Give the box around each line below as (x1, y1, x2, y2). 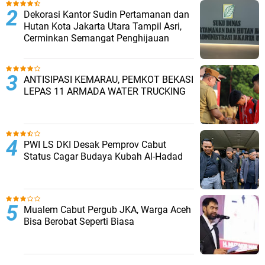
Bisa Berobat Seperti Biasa (24, 216, 134, 227)
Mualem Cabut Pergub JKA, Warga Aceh (24, 204, 191, 215)
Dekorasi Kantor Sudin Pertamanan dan (24, 9, 189, 20)
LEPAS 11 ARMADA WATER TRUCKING (24, 86, 186, 97)
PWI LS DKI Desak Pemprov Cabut (24, 139, 166, 150)
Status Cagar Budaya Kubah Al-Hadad (24, 151, 183, 162)
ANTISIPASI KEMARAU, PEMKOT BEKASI (24, 74, 193, 85)
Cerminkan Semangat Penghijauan (24, 33, 169, 44)
